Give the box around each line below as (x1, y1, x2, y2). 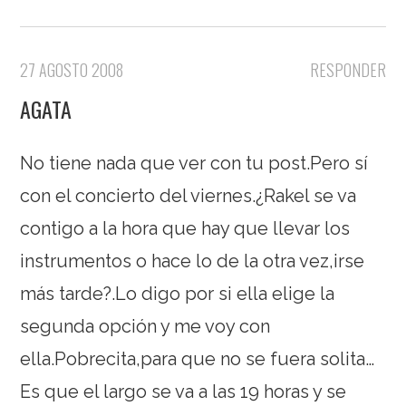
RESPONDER (309, 58, 386, 82)
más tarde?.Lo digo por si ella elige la (20, 283, 335, 304)
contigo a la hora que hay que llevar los (20, 217, 351, 239)
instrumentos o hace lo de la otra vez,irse (20, 250, 365, 272)
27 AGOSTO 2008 (20, 58, 124, 82)
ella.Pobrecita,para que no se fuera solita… (20, 348, 375, 370)
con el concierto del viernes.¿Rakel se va (20, 185, 357, 207)
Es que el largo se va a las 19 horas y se (20, 381, 347, 402)
